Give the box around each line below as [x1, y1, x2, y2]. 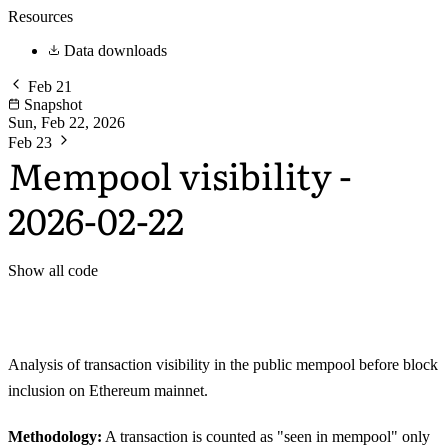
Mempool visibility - [8, 148, 352, 201]
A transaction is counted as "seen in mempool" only [102, 428, 430, 445]
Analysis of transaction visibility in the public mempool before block [8, 356, 438, 373]
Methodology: [8, 428, 102, 445]
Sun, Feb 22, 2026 [8, 114, 125, 131]
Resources [8, 8, 73, 25]
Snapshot [24, 96, 82, 113]
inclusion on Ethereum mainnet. [8, 382, 208, 399]
